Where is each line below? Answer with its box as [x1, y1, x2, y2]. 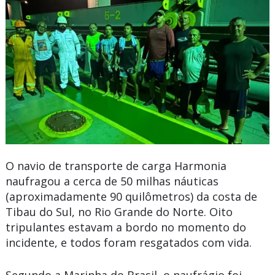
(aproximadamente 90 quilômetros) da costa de [5, 188, 257, 204]
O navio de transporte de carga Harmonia [5, 158, 227, 173]
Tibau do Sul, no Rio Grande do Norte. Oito [5, 204, 233, 219]
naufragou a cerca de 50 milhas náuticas [5, 173, 219, 188]
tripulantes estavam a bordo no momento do [5, 219, 246, 234]
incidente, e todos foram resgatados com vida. [5, 234, 252, 250]
